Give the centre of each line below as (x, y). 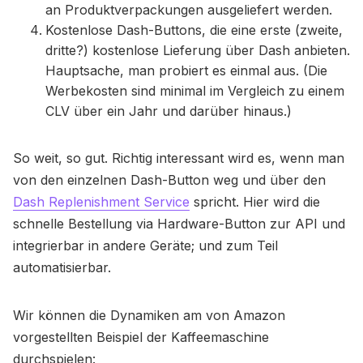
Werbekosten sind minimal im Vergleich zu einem (195, 91)
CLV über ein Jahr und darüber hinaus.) (169, 111)
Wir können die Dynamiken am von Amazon (149, 316)
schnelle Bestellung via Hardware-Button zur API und (179, 224)
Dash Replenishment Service (101, 202)
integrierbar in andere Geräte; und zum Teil (145, 246)
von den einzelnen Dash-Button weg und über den (169, 180)
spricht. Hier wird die (255, 202)
